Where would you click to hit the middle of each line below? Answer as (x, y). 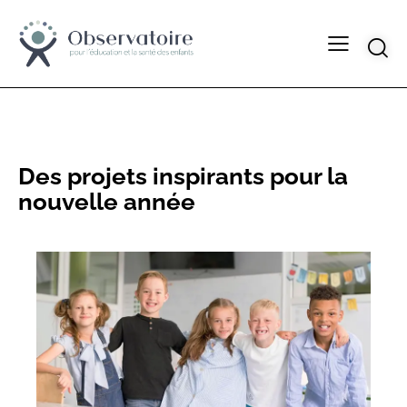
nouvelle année (107, 201)
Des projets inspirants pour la (183, 176)
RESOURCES (139, 144)
